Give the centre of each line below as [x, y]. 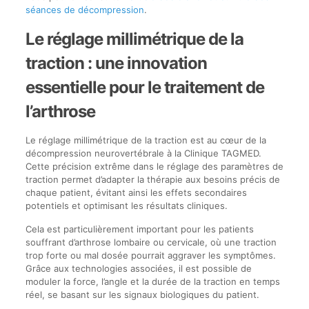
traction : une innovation [116, 63]
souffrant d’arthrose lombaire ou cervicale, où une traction [151, 242]
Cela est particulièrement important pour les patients [139, 229]
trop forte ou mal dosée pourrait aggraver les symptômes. [150, 255]
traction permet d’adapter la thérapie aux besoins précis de [152, 179]
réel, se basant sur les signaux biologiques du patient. [142, 295]
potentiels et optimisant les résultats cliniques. [126, 206]
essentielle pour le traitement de [144, 87]
